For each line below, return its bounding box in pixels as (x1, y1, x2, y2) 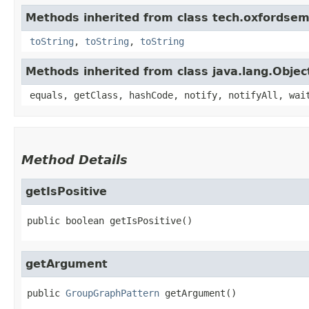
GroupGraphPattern (66, 288, 159, 299)
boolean (66, 215, 104, 227)
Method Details (21, 152, 128, 168)
